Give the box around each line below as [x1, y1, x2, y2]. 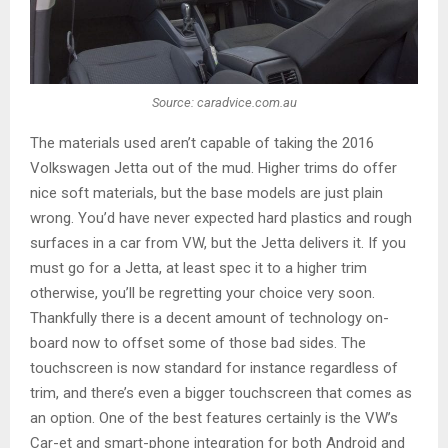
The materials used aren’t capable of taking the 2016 [30, 134, 374, 153]
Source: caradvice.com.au [151, 94, 297, 110]
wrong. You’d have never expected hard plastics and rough [30, 209, 412, 228]
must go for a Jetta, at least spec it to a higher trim [30, 259, 367, 278]
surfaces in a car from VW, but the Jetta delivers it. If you [30, 234, 406, 253]
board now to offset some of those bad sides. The [30, 334, 366, 353]
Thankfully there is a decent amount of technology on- [30, 309, 389, 328]
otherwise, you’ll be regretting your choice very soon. [30, 284, 375, 303]
